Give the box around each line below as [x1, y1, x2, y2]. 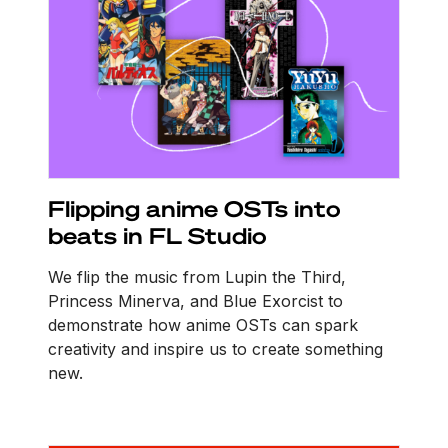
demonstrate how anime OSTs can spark [48, 314, 358, 335]
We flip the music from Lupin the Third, [48, 266, 346, 287]
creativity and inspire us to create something [48, 338, 383, 359]
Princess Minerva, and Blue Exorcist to [48, 290, 343, 311]
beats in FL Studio [48, 220, 267, 249]
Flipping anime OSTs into [48, 193, 341, 222]
